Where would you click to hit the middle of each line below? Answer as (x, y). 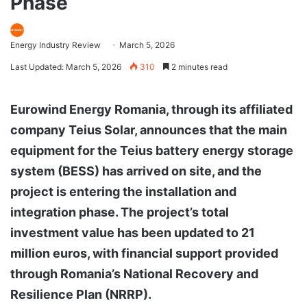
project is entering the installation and (123, 191)
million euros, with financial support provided (144, 253)
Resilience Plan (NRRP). (81, 294)
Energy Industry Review (56, 45)
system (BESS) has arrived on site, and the (136, 171)
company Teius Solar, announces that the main (149, 130)
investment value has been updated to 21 (133, 232)
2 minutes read (198, 66)
